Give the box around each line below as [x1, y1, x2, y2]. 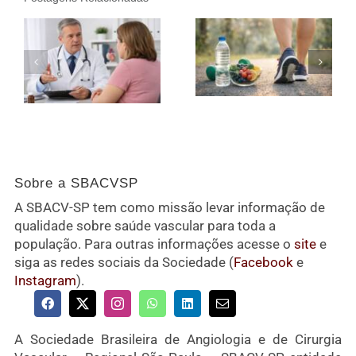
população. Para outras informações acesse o [14, 236, 294, 253]
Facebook [233, 254, 293, 271]
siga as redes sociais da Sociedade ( [14, 254, 234, 271]
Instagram [14, 273, 76, 289]
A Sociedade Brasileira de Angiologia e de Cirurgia [14, 331, 342, 348]
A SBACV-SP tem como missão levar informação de [14, 199, 325, 216]
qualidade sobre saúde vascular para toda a [14, 218, 276, 234]
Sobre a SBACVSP [14, 176, 138, 192]
